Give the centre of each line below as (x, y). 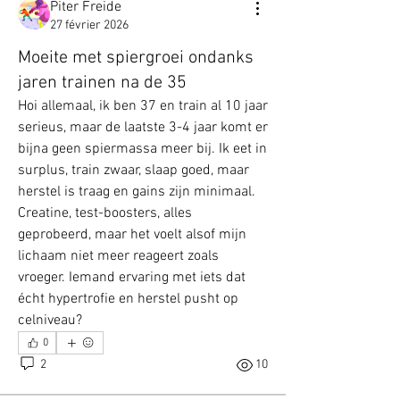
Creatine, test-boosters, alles (105, 213)
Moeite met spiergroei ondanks (136, 58)
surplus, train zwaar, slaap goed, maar (133, 170)
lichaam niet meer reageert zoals (118, 256)
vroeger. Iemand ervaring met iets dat (132, 277)
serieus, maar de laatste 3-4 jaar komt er (143, 127)
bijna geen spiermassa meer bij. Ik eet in (142, 149)
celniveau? (50, 320)
